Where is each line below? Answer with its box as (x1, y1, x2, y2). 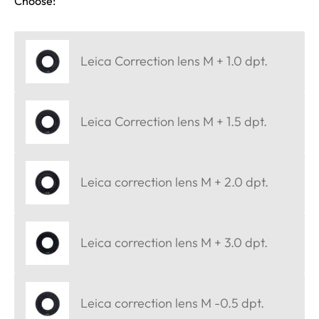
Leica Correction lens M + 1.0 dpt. (80, 53, 268, 70)
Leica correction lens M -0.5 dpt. (80, 295, 264, 312)
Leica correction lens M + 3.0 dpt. (80, 234, 268, 251)
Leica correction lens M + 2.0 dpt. (80, 174, 268, 191)
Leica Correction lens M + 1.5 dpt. (80, 113, 267, 130)
